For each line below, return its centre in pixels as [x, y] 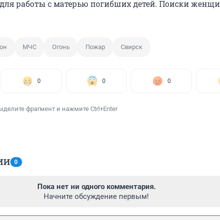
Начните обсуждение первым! [96, 197]
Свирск [132, 47]
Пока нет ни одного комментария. [96, 187]
